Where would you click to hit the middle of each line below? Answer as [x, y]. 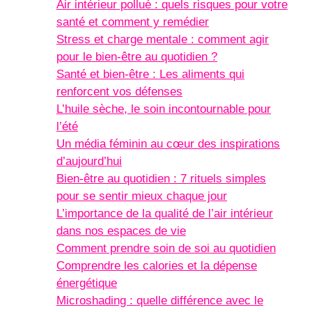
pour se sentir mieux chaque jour [142, 196]
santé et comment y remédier [133, 22]
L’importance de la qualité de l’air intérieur [165, 213]
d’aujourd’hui [89, 161]
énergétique [87, 283]
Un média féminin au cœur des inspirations [168, 143]
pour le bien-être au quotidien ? [137, 56]
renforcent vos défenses [119, 91]
